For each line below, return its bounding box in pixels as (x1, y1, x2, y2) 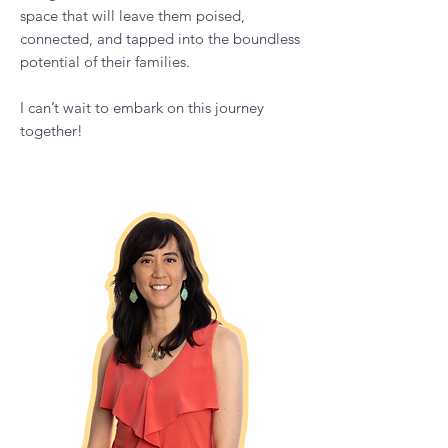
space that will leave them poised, (20, 54, 245, 73)
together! (20, 169, 83, 188)
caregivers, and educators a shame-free (20, 31, 278, 50)
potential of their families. (20, 100, 190, 119)
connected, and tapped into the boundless (20, 77, 300, 96)
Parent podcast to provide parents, (20, 8, 250, 27)
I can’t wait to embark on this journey (20, 146, 264, 165)
